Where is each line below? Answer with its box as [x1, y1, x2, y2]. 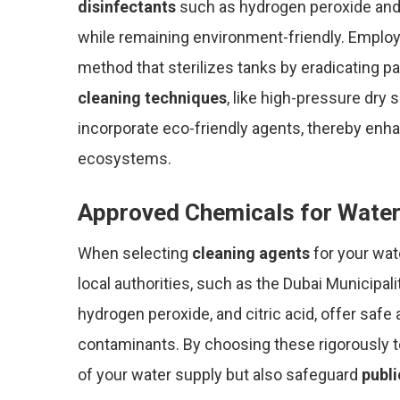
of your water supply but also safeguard [78, 365, 362, 384]
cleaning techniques [78, 88, 227, 107]
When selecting [78, 244, 192, 262]
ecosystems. [78, 149, 171, 168]
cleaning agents [192, 244, 310, 262]
